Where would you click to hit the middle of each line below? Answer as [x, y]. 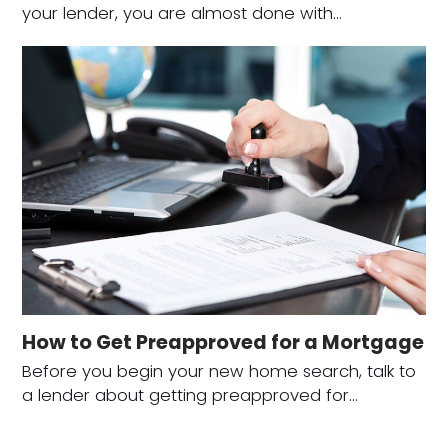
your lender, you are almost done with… [182, 14]
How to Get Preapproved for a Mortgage [223, 343]
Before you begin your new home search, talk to [219, 372]
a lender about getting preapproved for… [190, 396]
